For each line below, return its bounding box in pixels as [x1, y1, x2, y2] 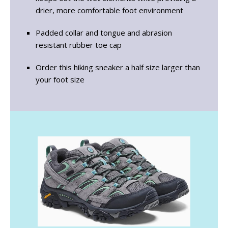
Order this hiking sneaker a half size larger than [36, 62, 200, 72]
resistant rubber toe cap [36, 39, 122, 50]
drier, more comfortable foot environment [36, 5, 183, 15]
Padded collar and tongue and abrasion [36, 27, 172, 38]
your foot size [36, 74, 84, 84]
